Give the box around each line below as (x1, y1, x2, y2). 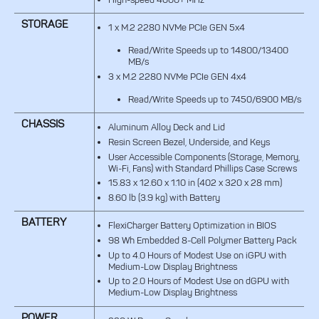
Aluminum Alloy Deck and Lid (108, 122, 225, 133)
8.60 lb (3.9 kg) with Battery (108, 192, 220, 203)
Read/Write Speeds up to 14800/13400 (127, 45, 288, 56)
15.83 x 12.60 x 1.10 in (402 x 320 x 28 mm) (108, 177, 282, 189)
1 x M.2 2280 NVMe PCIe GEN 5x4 (108, 22, 245, 33)
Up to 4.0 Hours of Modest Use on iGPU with (108, 249, 286, 261)
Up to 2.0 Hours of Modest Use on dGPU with (108, 276, 289, 287)
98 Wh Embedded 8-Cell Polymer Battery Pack (108, 234, 297, 246)
